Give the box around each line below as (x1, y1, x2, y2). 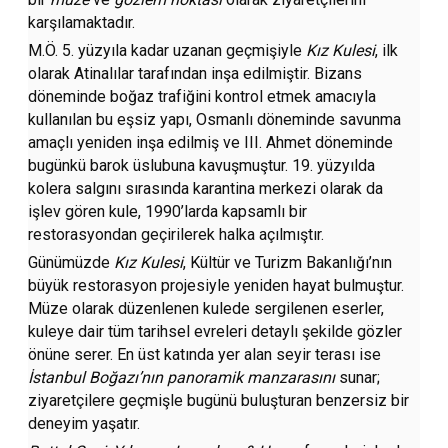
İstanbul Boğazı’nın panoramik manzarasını (28, 368, 336, 388)
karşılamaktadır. (28, 13, 136, 33)
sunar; (335, 368, 381, 388)
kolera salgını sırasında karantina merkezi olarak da (28, 179, 384, 199)
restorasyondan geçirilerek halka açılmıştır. (28, 225, 325, 245)
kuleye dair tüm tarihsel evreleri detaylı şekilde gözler (28, 322, 403, 342)
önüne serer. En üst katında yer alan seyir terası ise (28, 345, 382, 365)
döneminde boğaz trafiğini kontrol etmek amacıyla (28, 87, 377, 107)
